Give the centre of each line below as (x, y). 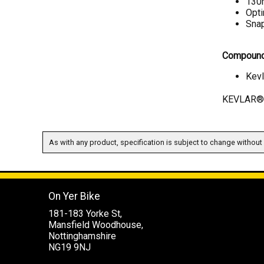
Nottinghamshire (82, 236)
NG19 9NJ (70, 247)
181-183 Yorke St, (85, 214)
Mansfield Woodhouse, (96, 225)
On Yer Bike (74, 197)
